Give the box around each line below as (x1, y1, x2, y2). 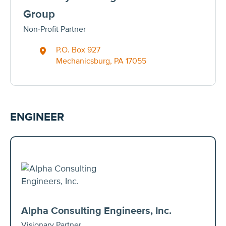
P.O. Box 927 (56, 44, 100, 55)
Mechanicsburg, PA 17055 (56, 55, 146, 66)
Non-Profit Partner (23, 24, 86, 34)
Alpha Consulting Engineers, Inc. (21, 204, 172, 217)
